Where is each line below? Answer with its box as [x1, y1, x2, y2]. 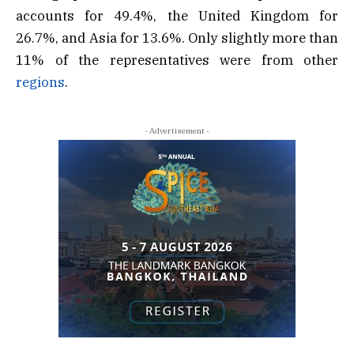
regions [16, 73, 65, 92]
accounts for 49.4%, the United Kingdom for [16, 7, 338, 25]
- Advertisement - [145, 126, 209, 137]
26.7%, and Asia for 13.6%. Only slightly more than [16, 29, 338, 47]
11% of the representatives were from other [16, 51, 338, 70]
